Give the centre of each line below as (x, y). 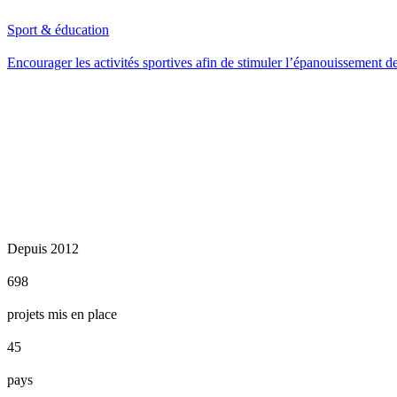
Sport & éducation (58, 29)
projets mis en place (62, 314)
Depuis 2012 (43, 248)
